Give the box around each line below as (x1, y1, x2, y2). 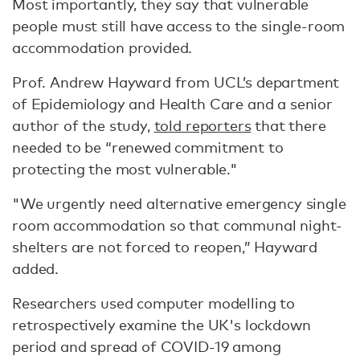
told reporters (153, 117, 252, 134)
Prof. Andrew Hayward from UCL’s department (12, 73, 340, 91)
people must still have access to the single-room (12, 17, 346, 35)
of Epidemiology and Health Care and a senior (12, 95, 333, 112)
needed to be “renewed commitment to (12, 138, 284, 156)
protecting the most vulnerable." (12, 160, 238, 178)
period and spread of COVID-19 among (12, 337, 281, 355)
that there (251, 117, 326, 134)
